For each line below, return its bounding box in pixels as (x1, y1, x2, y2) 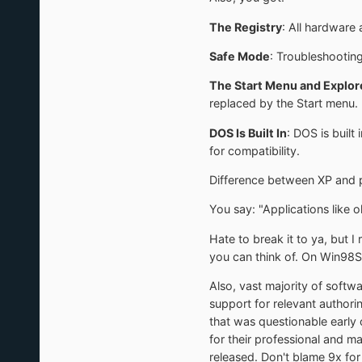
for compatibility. (208, 143, 300, 158)
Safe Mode (208, 49, 270, 64)
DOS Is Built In (208, 125, 287, 140)
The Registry (208, 19, 282, 34)
